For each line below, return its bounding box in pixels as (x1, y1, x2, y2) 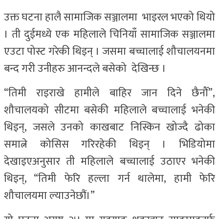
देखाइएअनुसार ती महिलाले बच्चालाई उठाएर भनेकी (4, 152, 215, 171)
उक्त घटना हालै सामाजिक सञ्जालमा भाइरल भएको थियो (4, 8, 215, 26)
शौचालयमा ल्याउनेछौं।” (4, 186, 95, 205)
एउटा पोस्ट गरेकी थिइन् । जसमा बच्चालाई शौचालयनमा (4, 42, 215, 61)
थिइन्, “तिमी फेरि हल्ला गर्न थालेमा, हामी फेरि (4, 169, 215, 188)
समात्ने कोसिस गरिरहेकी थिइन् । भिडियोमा (4, 135, 215, 153)
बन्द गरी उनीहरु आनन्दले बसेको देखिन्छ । (4, 59, 166, 78)
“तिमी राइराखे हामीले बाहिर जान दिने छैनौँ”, (4, 84, 215, 102)
